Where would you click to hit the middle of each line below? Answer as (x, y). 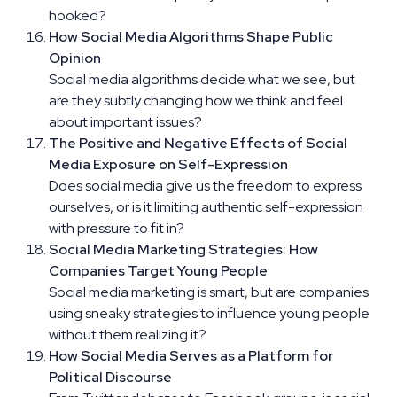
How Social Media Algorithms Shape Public (191, 36)
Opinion (75, 58)
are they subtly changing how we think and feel (196, 100)
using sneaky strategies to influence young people (209, 313)
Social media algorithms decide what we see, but (202, 79)
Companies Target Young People (158, 270)
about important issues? (125, 121)
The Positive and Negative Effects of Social (198, 143)
